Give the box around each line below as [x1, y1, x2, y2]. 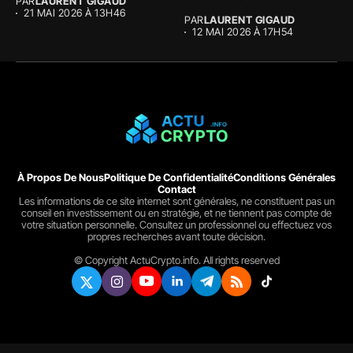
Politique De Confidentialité [104, 171, 233, 184]
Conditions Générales [233, 171, 336, 184]
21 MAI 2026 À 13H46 [24, 6, 126, 20]
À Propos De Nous [17, 171, 104, 184]
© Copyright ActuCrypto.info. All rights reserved [73, 254, 280, 267]
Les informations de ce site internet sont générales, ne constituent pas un [18, 195, 335, 208]
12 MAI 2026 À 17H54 [192, 25, 294, 39]
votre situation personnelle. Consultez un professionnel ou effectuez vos [21, 218, 332, 232]
